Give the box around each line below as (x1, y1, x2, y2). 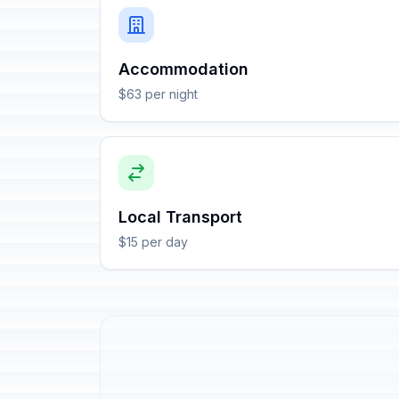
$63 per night (118, 86, 198, 102)
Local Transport (118, 208, 242, 226)
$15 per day (118, 234, 188, 249)
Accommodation (118, 60, 248, 78)
